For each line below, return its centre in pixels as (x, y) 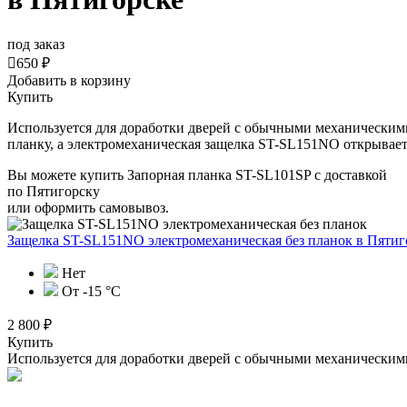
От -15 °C (89, 291)
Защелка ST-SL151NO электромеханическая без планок (182, 240)
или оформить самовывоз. (88, 207)
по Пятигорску (54, 191)
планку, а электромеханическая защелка (131, 144)
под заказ (36, 44)
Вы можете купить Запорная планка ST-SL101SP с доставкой (197, 174)
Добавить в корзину (69, 80)
